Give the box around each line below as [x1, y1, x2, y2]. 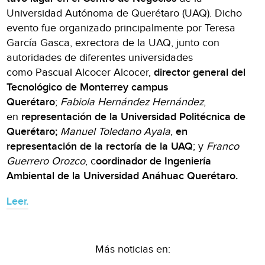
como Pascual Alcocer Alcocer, [7, 66, 154, 79]
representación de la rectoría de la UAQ [7, 140, 193, 153]
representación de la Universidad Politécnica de [21, 111, 246, 124]
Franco [206, 140, 240, 153]
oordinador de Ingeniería [96, 155, 212, 168]
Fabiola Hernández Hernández [60, 96, 204, 109]
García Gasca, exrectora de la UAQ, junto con [7, 37, 220, 50]
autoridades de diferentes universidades [7, 51, 193, 64]
